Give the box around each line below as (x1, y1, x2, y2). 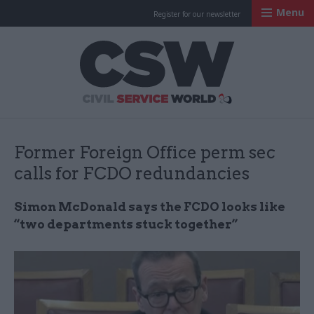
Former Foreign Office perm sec (14, 142, 275, 163)
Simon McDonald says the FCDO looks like (14, 200, 285, 214)
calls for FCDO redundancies (14, 163, 250, 184)
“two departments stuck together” (14, 217, 238, 231)
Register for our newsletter (153, 9, 240, 19)
